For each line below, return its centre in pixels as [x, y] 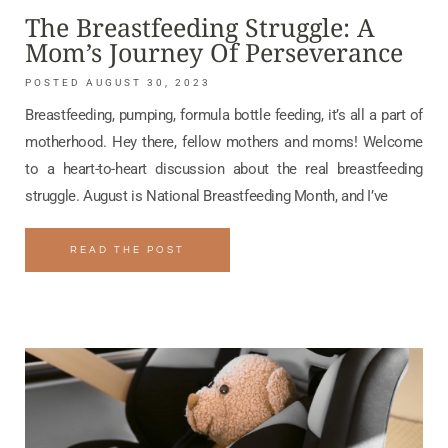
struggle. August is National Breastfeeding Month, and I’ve [206, 196]
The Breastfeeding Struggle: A [200, 27]
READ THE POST [127, 250]
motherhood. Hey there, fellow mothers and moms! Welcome [224, 142]
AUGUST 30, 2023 [146, 83]
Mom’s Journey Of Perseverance [214, 52]
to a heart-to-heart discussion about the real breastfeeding [224, 169]
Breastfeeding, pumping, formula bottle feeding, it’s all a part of [224, 115]
